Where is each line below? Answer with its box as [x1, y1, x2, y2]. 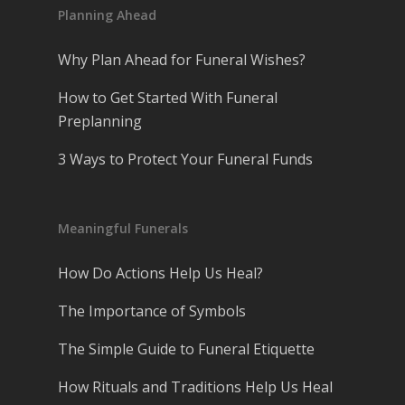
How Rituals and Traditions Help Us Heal [58, 377, 333, 398]
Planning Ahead [58, 6, 156, 24]
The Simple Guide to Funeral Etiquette [58, 339, 315, 360]
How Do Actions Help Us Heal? [58, 263, 263, 284]
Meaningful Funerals [58, 220, 188, 238]
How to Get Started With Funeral [58, 88, 278, 108]
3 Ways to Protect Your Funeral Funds [58, 149, 313, 170]
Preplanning [58, 111, 142, 132]
